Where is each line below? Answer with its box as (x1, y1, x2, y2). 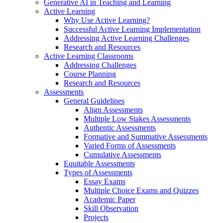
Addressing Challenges (64, 60, 136, 69)
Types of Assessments (64, 168, 132, 177)
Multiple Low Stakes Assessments (84, 114, 191, 123)
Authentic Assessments (84, 123, 156, 132)
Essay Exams (84, 177, 125, 186)
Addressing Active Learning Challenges (64, 33, 189, 42)
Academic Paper (84, 195, 135, 204)
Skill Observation (84, 204, 138, 213)
